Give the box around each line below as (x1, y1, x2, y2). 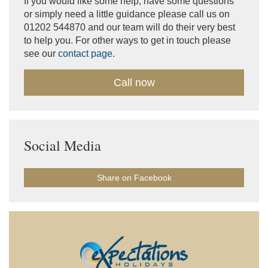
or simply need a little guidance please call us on (24, 8, 230, 19)
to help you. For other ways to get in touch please (24, 35, 231, 45)
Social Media (24, 135, 101, 155)
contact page (58, 48, 112, 59)
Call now (113, 76, 155, 89)
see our (24, 48, 58, 59)
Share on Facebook (96, 172, 172, 182)
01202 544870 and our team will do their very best (24, 22, 235, 32)
